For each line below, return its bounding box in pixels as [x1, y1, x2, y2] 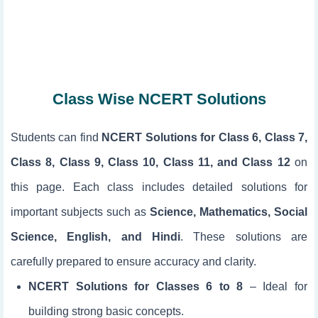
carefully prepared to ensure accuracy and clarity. [11, 256, 256, 268]
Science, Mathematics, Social [150, 206, 307, 218]
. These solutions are [180, 231, 307, 243]
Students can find [11, 131, 102, 143]
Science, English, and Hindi [11, 231, 180, 243]
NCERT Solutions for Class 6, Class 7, [102, 131, 308, 143]
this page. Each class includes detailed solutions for [11, 181, 307, 193]
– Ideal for [243, 280, 308, 292]
